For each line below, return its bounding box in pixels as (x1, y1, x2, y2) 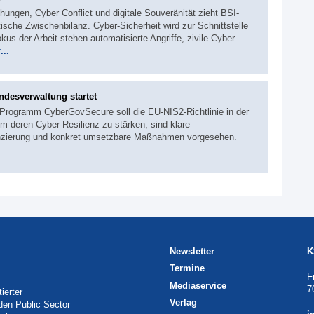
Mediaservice (170, 280, 226, 291)
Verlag (170, 297, 197, 308)
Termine (170, 263, 205, 274)
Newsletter (170, 245, 214, 257)
